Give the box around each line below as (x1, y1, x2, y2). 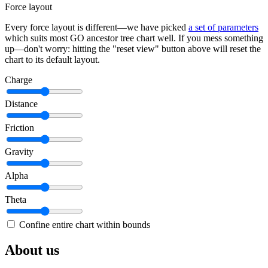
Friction (5, 123, 34, 133)
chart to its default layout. (5, 54, 100, 65)
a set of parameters (188, 22, 258, 33)
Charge (5, 75, 32, 86)
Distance (5, 99, 38, 109)
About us (5, 242, 59, 258)
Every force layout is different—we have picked (5, 22, 188, 33)
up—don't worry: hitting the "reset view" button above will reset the (5, 44, 261, 54)
